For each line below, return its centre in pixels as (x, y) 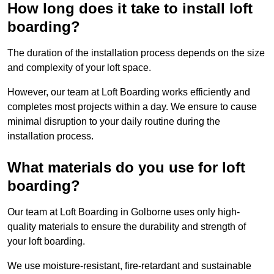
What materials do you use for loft (126, 168)
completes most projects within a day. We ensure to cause (132, 107)
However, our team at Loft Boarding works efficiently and (129, 92)
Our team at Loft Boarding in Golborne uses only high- (124, 212)
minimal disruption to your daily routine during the (114, 122)
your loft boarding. (46, 242)
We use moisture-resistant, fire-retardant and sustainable (129, 266)
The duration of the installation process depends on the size (136, 53)
